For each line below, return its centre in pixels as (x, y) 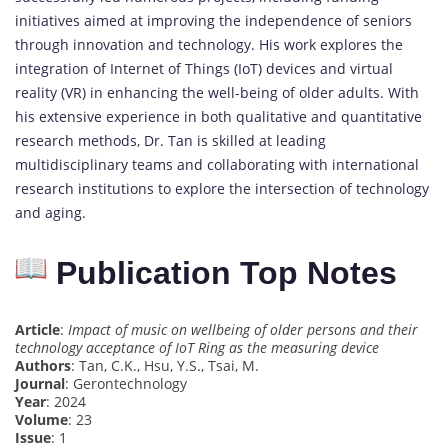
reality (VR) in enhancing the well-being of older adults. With (217, 93)
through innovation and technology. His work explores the (209, 45)
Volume (41, 419)
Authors (43, 365)
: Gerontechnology (126, 383)
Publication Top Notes (222, 272)
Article (37, 329)
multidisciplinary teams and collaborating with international (217, 165)
